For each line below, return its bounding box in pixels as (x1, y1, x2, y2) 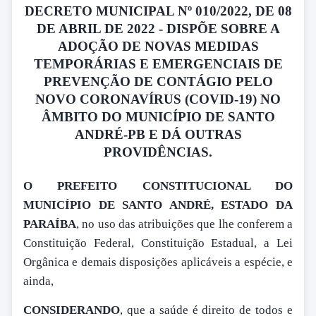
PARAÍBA (23, 217, 76, 231)
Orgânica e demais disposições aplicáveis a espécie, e (23, 255, 293, 269)
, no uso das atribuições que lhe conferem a (76, 217, 293, 231)
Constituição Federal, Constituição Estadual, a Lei (23, 236, 293, 250)
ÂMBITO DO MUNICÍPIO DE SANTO (41, 109, 275, 124)
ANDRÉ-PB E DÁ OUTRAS (74, 126, 242, 142)
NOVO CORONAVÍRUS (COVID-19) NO (35, 91, 281, 107)
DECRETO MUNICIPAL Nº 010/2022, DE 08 (24, 3, 292, 18)
